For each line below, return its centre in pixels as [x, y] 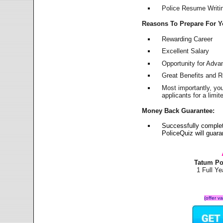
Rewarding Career [187, 39]
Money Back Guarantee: [178, 111]
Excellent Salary [186, 51]
